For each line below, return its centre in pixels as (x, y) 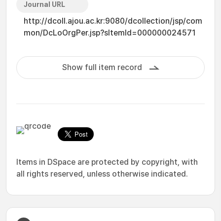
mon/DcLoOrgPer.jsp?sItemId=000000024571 (110, 33)
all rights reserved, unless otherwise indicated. (102, 174)
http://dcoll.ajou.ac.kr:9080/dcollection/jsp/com (113, 21)
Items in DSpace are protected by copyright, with (107, 162)
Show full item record (102, 67)
